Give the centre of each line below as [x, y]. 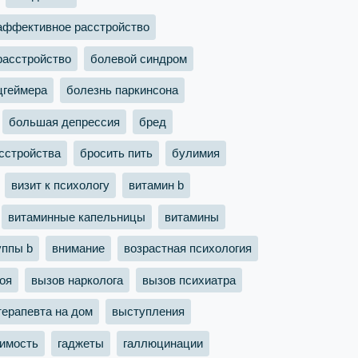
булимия [196, 153]
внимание [78, 249]
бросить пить [116, 153]
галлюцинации [163, 343]
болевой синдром [139, 58]
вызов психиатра [189, 280]
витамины [192, 217]
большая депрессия [64, 121]
